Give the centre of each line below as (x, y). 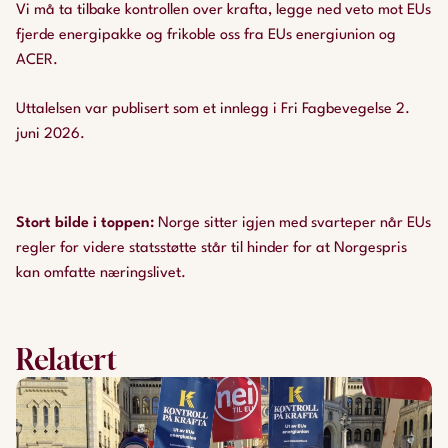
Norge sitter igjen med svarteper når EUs (294, 223)
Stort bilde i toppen (83, 223)
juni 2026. (52, 134)
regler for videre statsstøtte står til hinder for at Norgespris (211, 248)
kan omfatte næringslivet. (101, 273)
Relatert (66, 359)
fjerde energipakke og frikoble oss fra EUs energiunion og (206, 35)
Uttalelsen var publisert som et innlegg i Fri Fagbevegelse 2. (213, 109)
